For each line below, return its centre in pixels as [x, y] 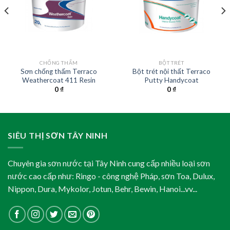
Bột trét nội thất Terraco [171, 71]
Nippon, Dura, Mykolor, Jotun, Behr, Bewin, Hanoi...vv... [102, 189]
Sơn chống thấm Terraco [59, 71]
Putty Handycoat [171, 80]
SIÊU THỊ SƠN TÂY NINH [58, 135]
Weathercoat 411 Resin [59, 80]
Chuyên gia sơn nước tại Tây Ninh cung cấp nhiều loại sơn [109, 163]
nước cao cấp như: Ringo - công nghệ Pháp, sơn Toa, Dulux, [111, 176]
